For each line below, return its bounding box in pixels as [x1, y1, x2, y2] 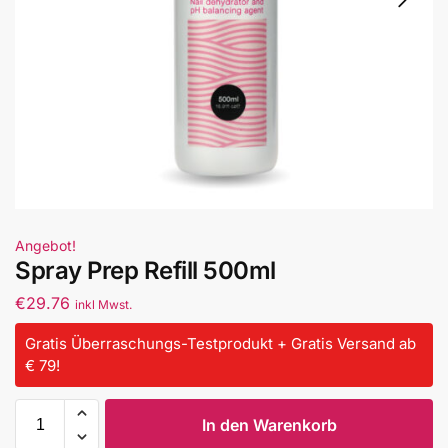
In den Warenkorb [201, 414, 337, 435]
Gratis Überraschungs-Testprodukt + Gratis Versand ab [25, 333, 416, 353]
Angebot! [15, 237, 76, 255]
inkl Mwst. [75, 296, 132, 312]
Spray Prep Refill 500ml [15, 256, 276, 286]
